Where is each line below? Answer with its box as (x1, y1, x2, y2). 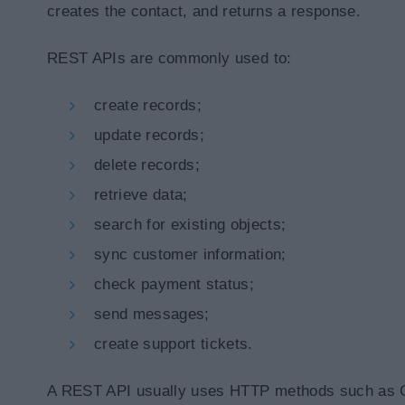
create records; (94, 97, 202, 114)
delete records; (94, 156, 201, 174)
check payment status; (94, 276, 255, 293)
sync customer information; (94, 246, 287, 263)
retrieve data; (94, 186, 188, 203)
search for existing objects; (94, 216, 287, 233)
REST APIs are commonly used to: (47, 50, 292, 67)
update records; (94, 127, 205, 144)
